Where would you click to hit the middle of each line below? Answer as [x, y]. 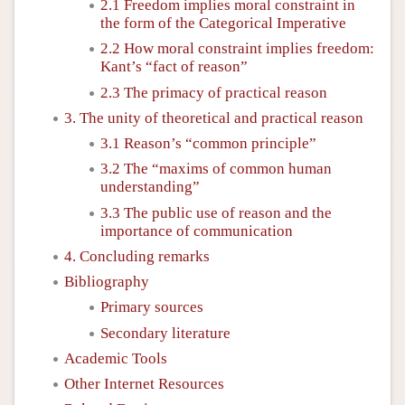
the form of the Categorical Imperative [223, 23]
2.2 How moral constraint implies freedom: [237, 49]
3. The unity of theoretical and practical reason [214, 118]
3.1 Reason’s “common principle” [208, 143]
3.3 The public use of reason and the [216, 212]
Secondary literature [165, 333]
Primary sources [152, 307]
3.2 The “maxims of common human [216, 169]
